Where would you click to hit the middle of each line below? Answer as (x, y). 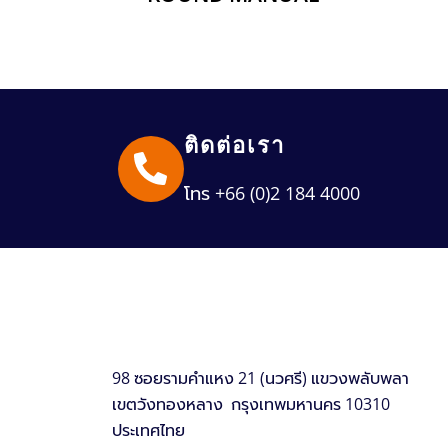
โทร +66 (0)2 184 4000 (271, 193)
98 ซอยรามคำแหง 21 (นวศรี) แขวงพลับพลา (260, 377)
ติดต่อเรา (234, 144)
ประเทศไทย (148, 429)
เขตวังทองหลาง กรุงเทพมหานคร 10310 (251, 403)
